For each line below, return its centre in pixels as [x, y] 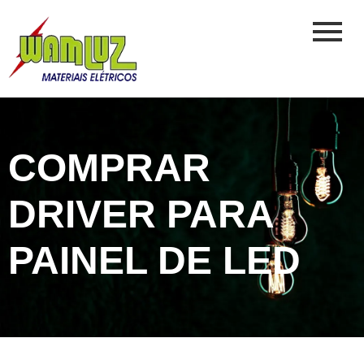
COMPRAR [109, 167]
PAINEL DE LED [154, 260]
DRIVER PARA [141, 214]
